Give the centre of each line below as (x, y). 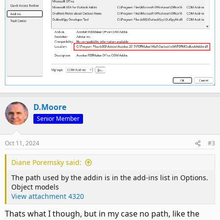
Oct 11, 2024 (22, 143)
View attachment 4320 (48, 196)
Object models (35, 187)
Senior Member (58, 119)
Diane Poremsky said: (46, 163)
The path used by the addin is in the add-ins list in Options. (110, 178)
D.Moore (50, 107)
